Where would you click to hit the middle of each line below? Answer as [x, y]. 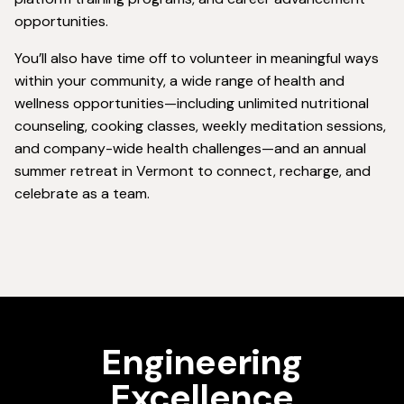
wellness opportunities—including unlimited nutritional [192, 104]
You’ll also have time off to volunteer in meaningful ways [197, 59]
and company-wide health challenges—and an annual [190, 149]
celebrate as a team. [82, 194]
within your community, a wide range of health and [179, 81]
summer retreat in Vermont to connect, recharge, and [193, 171]
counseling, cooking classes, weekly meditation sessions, [200, 126]
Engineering [202, 363]
